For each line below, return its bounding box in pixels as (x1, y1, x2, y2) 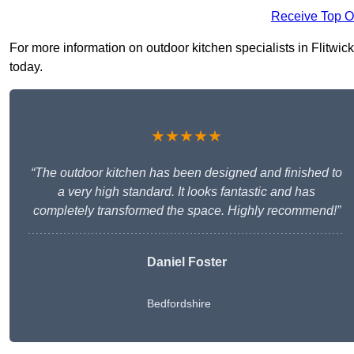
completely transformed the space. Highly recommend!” (32, 204, 341, 218)
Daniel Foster (146, 255, 227, 269)
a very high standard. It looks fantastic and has (58, 185, 315, 199)
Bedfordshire (146, 297, 211, 311)
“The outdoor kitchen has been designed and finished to (31, 166, 342, 180)
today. (9, 60, 43, 74)
